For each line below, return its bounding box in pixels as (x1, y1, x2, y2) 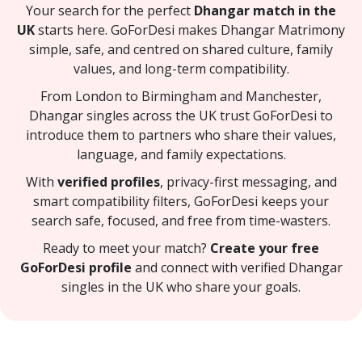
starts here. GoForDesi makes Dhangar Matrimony (35, 20, 345, 39)
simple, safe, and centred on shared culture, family (29, 40, 333, 58)
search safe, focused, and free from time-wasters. (32, 211, 330, 229)
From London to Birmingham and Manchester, (40, 86, 322, 105)
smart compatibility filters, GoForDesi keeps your (33, 192, 329, 210)
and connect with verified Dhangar (131, 258, 343, 276)
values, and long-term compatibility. (73, 59, 289, 78)
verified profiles (57, 172, 160, 191)
